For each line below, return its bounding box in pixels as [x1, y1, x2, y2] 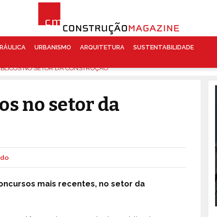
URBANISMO [34, 44, 71, 51]
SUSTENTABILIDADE [133, 44, 194, 51]
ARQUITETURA [79, 44, 124, 51]
